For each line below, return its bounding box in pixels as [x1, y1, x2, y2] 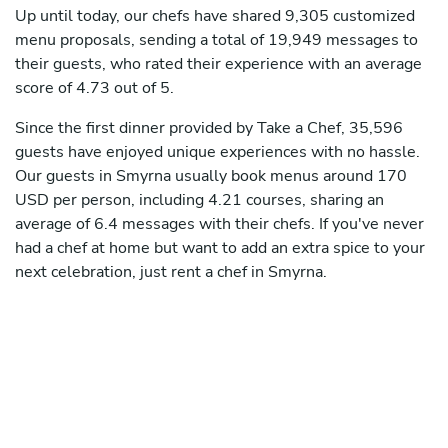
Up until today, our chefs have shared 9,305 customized [15, 5, 415, 28]
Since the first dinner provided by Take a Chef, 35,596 [15, 117, 403, 140]
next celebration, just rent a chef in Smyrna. [15, 261, 327, 284]
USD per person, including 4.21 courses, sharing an [15, 189, 384, 212]
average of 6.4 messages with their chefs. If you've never [15, 213, 424, 236]
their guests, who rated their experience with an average [15, 53, 422, 76]
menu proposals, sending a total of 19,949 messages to [15, 29, 418, 52]
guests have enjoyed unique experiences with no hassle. [15, 141, 420, 164]
